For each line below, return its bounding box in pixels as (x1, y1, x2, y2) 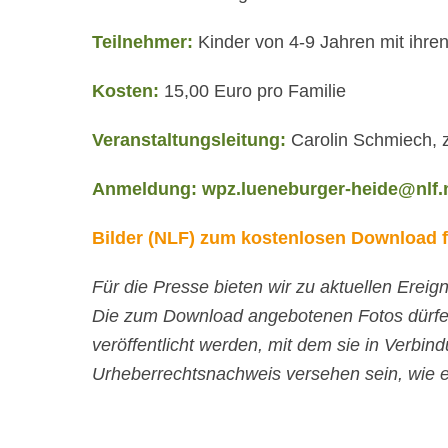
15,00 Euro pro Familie (159, 80, 346, 101)
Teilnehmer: (92, 31, 193, 52)
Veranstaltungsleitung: (92, 129, 286, 150)
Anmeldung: (92, 178, 202, 199)
